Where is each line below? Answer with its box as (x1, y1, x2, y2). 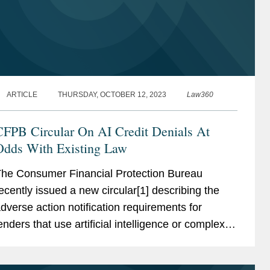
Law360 (186, 90, 213, 99)
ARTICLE (6, 90, 37, 99)
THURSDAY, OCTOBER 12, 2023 (57, 90, 166, 99)
